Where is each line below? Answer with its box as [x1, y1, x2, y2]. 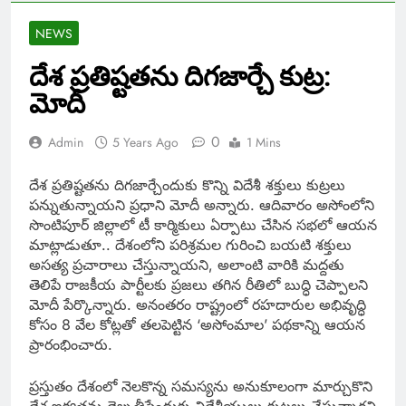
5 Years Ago [112, 133, 179, 152]
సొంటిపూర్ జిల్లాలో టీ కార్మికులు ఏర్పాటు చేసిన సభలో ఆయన [29, 216, 377, 235]
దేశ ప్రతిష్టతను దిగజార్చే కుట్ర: [29, 61, 331, 93]
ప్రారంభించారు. [29, 335, 112, 354]
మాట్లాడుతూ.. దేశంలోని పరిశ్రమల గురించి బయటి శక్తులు [29, 236, 352, 255]
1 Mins [246, 133, 281, 152]
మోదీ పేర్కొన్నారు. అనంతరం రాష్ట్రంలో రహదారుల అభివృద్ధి [29, 295, 366, 314]
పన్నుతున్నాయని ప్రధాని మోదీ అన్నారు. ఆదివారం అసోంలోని [29, 196, 374, 215]
